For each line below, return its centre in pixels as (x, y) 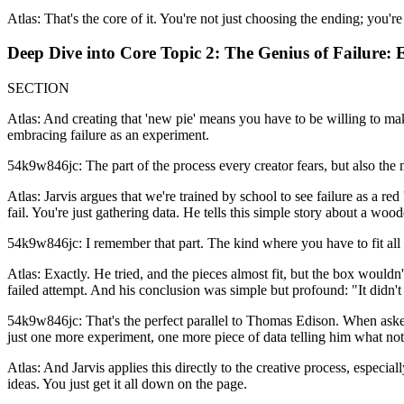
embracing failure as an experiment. (108, 135)
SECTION (38, 88)
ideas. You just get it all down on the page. (127, 384)
